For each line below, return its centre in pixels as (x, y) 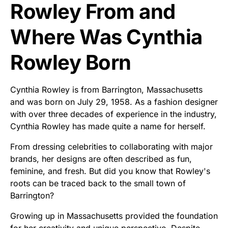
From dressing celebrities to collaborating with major (111, 147)
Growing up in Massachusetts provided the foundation (114, 216)
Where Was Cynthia (106, 37)
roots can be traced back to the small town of (98, 183)
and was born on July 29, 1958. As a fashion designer (114, 102)
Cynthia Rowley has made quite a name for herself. (108, 126)
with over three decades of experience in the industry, (113, 114)
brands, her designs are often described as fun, (101, 159)
